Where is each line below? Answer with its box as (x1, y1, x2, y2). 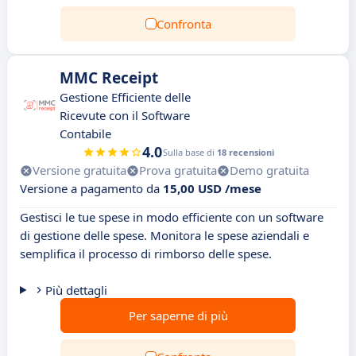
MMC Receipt (60, 68, 158, 88)
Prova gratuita (139, 162, 217, 178)
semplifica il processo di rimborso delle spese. (20, 246, 272, 261)
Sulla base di (162, 146, 217, 158)
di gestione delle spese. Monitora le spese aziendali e (20, 227, 309, 243)
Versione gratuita (33, 162, 126, 178)
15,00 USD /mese (163, 180, 261, 196)
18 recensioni (216, 146, 274, 158)
